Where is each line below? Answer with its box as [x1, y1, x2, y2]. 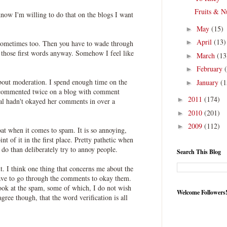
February [196, 64, 224, 74]
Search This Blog [177, 147, 221, 156]
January [196, 77, 220, 87]
